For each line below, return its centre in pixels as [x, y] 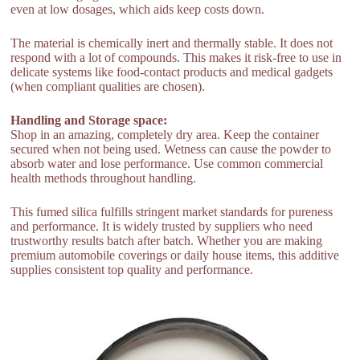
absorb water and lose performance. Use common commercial [167, 163]
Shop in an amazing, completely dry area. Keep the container [165, 134]
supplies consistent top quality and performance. [132, 269]
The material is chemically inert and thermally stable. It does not [172, 43]
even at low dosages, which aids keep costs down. [138, 9]
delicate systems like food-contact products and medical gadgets [172, 72]
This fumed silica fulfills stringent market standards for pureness [172, 211]
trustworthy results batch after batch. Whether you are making [167, 240]
